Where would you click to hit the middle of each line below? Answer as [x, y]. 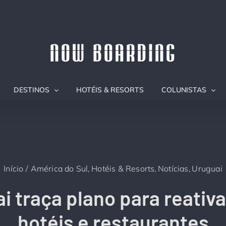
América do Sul [59, 168]
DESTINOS [31, 90]
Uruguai [207, 168]
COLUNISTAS [184, 90]
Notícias [173, 168]
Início [14, 168]
